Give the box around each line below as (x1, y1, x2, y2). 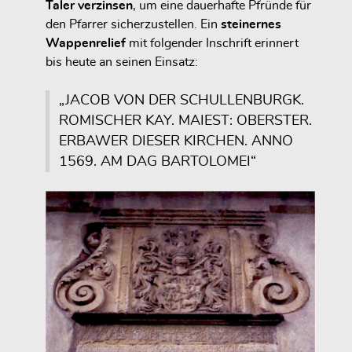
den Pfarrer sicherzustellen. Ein (46, 17, 221, 31)
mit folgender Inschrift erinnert (126, 36, 299, 49)
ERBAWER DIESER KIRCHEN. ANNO (59, 134, 293, 148)
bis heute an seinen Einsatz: (46, 55, 198, 68)
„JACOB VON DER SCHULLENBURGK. (59, 93, 304, 108)
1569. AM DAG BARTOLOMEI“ (59, 154, 256, 169)
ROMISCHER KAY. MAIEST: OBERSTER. (59, 113, 312, 128)
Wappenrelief (46, 36, 126, 49)
